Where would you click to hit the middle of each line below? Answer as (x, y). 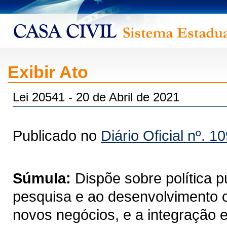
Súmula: (42, 178)
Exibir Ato (48, 72)
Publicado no (57, 136)
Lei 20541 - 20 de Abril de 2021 (96, 97)
